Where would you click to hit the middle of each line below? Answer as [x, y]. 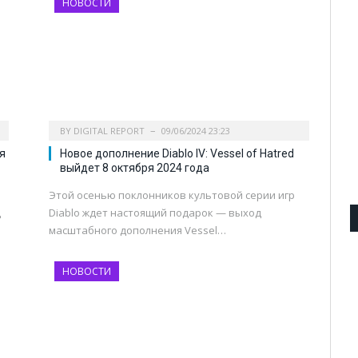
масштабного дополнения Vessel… [137, 230]
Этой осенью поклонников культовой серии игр [172, 195]
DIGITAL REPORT [109, 130]
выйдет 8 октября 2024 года [135, 167]
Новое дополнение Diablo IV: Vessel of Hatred [177, 153]
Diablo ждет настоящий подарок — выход [155, 212]
